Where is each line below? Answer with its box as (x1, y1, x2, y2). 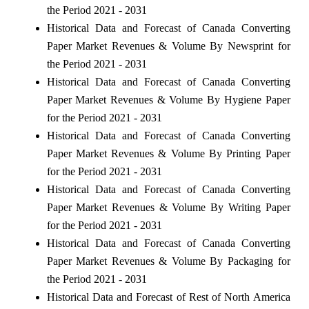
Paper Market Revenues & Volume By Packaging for (46, 255, 290, 267)
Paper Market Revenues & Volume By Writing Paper (46, 201, 290, 213)
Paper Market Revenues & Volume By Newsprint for (46, 39, 290, 52)
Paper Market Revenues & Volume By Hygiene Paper (46, 93, 290, 106)
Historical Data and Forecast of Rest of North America (46, 290, 290, 303)
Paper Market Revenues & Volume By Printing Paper (46, 147, 290, 159)
